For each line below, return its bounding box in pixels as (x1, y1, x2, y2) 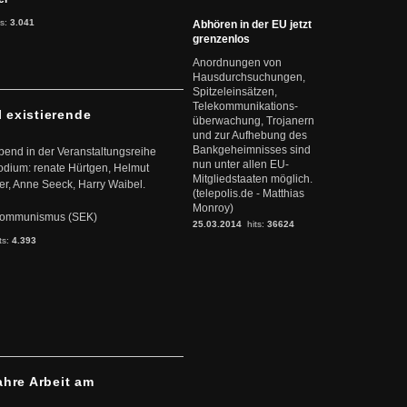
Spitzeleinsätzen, (193, 85, 277, 98)
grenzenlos (193, 33, 250, 45)
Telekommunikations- (193, 100, 298, 113)
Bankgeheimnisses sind (193, 144, 311, 156)
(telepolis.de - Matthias (193, 187, 304, 200)
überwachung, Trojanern (193, 114, 314, 127)
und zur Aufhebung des (193, 129, 307, 142)
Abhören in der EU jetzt (193, 18, 312, 31)
